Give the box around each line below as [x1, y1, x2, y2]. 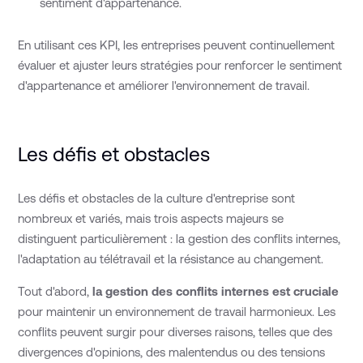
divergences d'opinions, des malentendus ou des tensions [18, 345, 326, 359]
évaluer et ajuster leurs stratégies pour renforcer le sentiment [18, 58, 343, 73]
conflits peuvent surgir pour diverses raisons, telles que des [18, 325, 333, 339]
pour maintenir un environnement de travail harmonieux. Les [18, 305, 336, 318]
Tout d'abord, [18, 284, 93, 298]
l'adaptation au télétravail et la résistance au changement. [18, 252, 324, 267]
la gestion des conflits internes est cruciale [92, 284, 340, 298]
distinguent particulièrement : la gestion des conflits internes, [18, 232, 341, 246]
